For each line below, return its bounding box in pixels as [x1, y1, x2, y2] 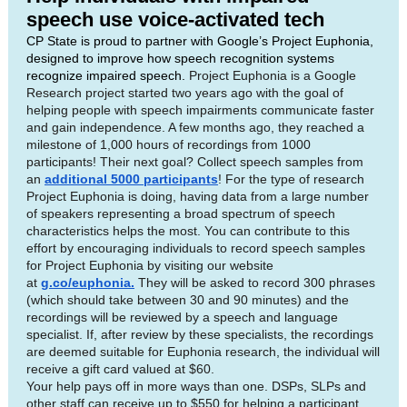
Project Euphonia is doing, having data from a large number [26, 189, 369, 203]
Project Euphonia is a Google [189, 68, 356, 83]
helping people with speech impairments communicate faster [26, 103, 374, 117]
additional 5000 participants [45, 172, 218, 186]
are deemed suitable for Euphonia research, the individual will [26, 344, 380, 359]
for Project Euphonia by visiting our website [26, 258, 273, 273]
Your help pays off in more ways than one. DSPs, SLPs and [26, 379, 366, 393]
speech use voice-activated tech [26, 8, 324, 31]
